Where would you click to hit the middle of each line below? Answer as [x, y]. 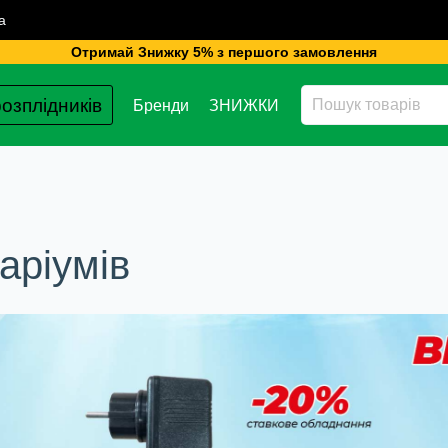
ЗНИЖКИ [244, 105]
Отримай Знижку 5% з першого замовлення [224, 52]
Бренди [161, 105]
